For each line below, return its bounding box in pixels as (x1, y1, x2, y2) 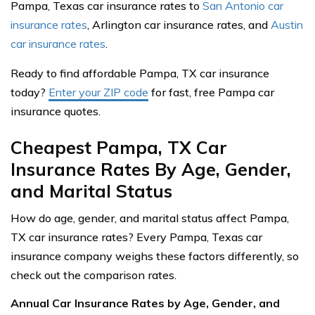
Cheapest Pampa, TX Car (11, 136, 227, 158)
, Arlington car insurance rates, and (87, 18, 271, 32)
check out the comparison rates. (11, 268, 176, 282)
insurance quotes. (11, 104, 101, 118)
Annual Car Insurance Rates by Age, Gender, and (11, 296, 280, 310)
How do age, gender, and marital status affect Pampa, (11, 211, 289, 225)
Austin (271, 18, 303, 32)
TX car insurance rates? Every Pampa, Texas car (11, 230, 262, 244)
